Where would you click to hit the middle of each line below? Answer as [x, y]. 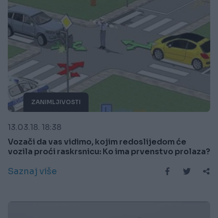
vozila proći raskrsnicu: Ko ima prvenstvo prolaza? [109, 152]
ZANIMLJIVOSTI [56, 102]
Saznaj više [32, 172]
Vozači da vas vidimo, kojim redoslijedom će [97, 142]
